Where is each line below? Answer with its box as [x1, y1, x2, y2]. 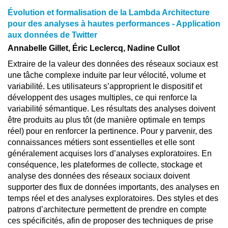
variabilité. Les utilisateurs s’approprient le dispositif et [8, 82, 202, 91]
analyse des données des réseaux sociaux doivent [8, 172, 190, 180]
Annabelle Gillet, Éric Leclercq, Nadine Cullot [8, 44, 180, 52]
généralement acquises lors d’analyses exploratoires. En [8, 149, 212, 158]
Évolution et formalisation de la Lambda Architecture [8, 8, 210, 17]
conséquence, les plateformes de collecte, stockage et [8, 160, 202, 169]
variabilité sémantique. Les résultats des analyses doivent [8, 104, 215, 113]
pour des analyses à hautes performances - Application [8, 19, 220, 28]
